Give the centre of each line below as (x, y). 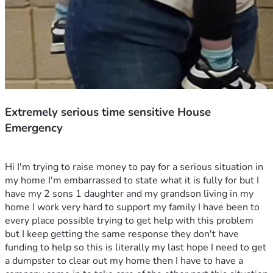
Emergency (34, 128)
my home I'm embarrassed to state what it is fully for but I (132, 181)
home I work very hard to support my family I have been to (132, 207)
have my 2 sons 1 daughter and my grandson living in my (129, 194)
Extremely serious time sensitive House (108, 112)
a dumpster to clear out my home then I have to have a (124, 261)
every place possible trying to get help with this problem (129, 221)
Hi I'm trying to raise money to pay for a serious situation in (134, 167)
